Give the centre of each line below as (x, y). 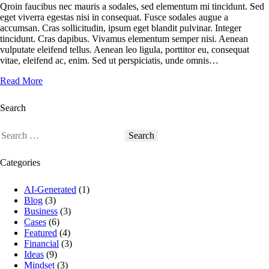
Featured (41, 233)
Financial (41, 244)
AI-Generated (50, 190)
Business (41, 211)
